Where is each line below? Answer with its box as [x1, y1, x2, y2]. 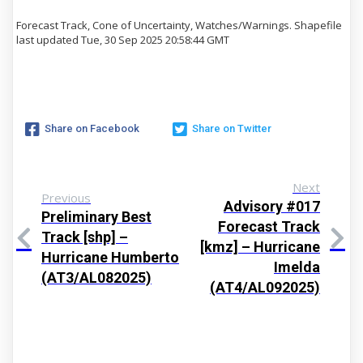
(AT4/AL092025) [210, 279, 320, 296]
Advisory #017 [224, 198, 320, 215]
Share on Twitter [192, 122, 271, 135]
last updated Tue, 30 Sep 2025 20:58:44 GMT [16, 32, 229, 47]
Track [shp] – [41, 228, 128, 246]
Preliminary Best [41, 207, 152, 225]
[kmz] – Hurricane [200, 238, 320, 255]
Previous [41, 189, 91, 206]
